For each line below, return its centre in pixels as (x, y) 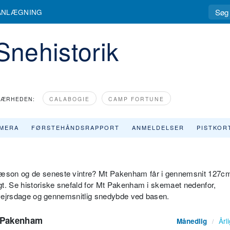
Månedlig (191, 221)
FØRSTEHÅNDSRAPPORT (75, 127)
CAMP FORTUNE (136, 99)
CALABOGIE (70, 99)
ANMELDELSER (158, 127)
